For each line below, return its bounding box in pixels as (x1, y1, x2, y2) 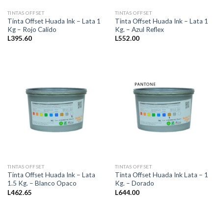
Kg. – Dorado (114, 179, 154, 188)
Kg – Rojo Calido (7, 25, 56, 33)
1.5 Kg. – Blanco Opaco (7, 179, 77, 188)
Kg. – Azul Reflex (114, 25, 164, 33)
